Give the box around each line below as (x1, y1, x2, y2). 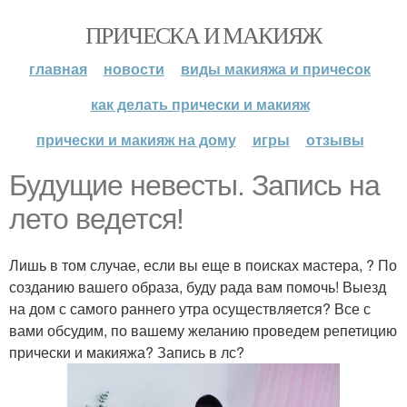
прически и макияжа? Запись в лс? (9, 342, 244, 362)
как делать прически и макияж (90, 94, 310, 114)
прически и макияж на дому (35, 129, 236, 150)
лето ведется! (9, 203, 184, 235)
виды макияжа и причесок (181, 58, 371, 79)
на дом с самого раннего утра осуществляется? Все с (9, 298, 371, 319)
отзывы (305, 129, 364, 150)
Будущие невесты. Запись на (9, 169, 380, 202)
